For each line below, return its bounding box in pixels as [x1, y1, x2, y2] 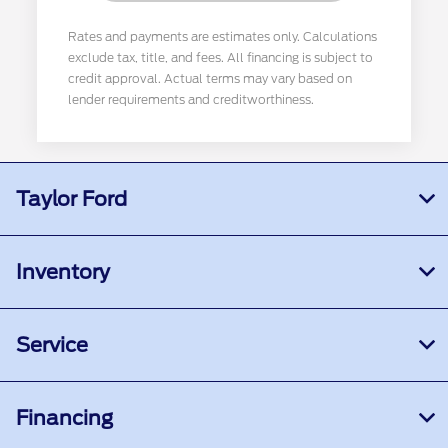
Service [16, 333, 88, 357]
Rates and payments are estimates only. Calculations [68, 29, 378, 44]
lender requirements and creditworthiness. [68, 92, 315, 107]
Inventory [16, 260, 110, 284]
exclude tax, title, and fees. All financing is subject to [68, 50, 374, 65]
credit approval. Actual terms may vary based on [68, 71, 353, 86]
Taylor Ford [16, 187, 127, 211]
